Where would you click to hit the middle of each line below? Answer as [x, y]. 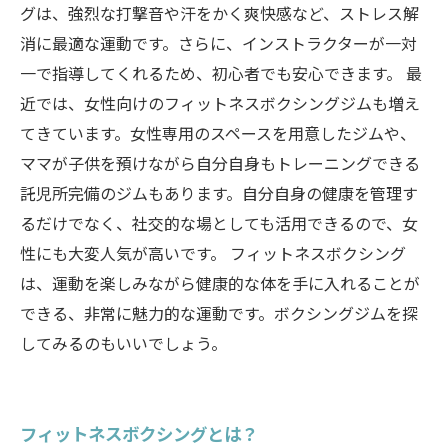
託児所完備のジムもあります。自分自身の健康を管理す [219, 193]
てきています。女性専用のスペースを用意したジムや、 [218, 133]
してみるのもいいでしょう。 [123, 343]
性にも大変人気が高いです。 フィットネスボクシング [213, 253]
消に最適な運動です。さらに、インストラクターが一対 [218, 43]
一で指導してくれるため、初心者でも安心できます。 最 [221, 73]
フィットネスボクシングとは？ [139, 433]
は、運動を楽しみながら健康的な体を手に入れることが [220, 283]
